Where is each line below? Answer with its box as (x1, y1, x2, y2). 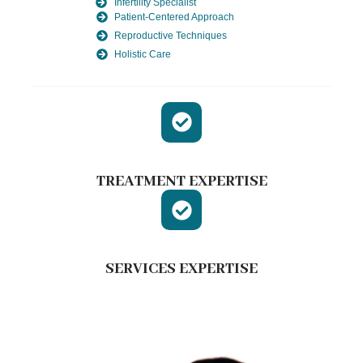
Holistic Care (114, 48, 172, 60)
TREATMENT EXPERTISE (96, 172, 267, 192)
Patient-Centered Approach (114, 11, 235, 23)
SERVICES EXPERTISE (105, 259, 258, 280)
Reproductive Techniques (114, 29, 228, 41)
